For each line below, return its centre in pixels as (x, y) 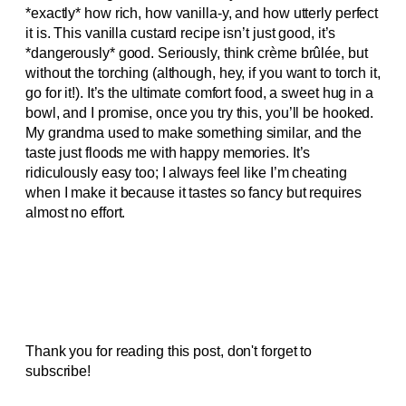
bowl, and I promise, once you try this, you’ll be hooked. (200, 112)
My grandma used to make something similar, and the (193, 132)
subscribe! (58, 371)
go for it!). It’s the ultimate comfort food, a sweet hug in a (199, 92)
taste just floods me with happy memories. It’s (168, 152)
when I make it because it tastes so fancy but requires (193, 192)
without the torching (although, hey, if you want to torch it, (203, 72)
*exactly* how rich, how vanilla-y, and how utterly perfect (202, 13)
